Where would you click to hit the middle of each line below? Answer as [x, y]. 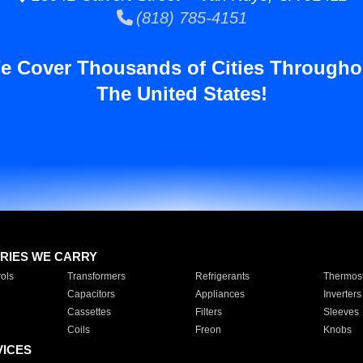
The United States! [181, 94]
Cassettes [89, 312]
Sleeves [341, 312]
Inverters [342, 294]
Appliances [220, 294]
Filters [208, 312]
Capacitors [91, 294]
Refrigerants [222, 276]
